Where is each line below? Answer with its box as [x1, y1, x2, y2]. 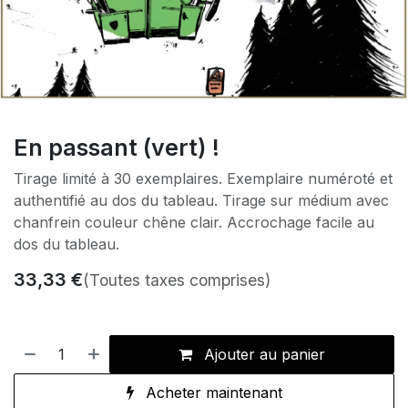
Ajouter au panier [199, 345, 326, 364]
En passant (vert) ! [14, 134, 219, 162]
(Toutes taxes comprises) [83, 270, 270, 291]
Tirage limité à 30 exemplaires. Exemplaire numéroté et [14, 169, 393, 189]
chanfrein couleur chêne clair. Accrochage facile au [14, 213, 374, 232]
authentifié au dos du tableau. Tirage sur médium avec [14, 191, 389, 210]
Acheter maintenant [140, 383, 282, 403]
